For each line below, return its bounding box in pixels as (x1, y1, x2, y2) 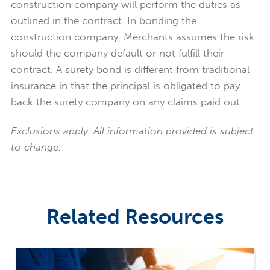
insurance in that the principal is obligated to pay (10, 79, 240, 92)
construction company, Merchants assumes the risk (10, 30, 254, 43)
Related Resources (46, 204, 224, 229)
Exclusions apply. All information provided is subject (10, 124, 254, 137)
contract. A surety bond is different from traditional (10, 63, 250, 75)
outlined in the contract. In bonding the (10, 14, 196, 27)
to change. (10, 140, 61, 153)
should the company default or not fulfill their (10, 46, 224, 59)
